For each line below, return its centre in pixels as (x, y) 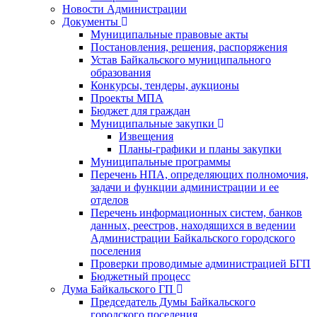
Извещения (146, 136)
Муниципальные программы (161, 161)
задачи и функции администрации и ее (185, 187)
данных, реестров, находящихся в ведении (193, 225)
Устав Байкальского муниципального (181, 59)
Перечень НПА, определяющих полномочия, (200, 174)
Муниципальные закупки (152, 123)
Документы (90, 21)
